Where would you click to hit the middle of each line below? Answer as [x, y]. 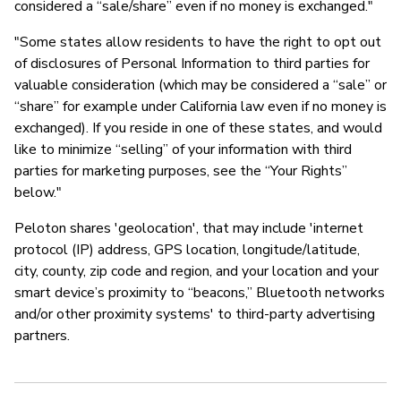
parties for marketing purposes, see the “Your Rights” [181, 171]
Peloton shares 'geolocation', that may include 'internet [189, 228]
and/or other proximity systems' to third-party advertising [195, 314]
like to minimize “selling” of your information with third [183, 149]
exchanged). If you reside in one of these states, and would [198, 128]
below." [38, 192]
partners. [42, 335]
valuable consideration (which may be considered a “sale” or [200, 85]
